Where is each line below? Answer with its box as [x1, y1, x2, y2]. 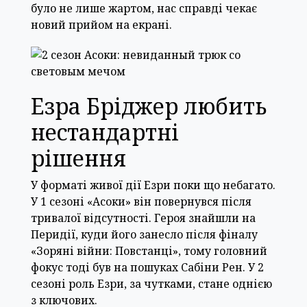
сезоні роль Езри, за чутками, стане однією [31, 275, 272, 291]
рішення [31, 143, 126, 173]
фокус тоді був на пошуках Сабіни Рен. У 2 [31, 259, 264, 275]
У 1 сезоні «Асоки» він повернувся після [31, 193, 251, 209]
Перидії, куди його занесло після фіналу [31, 226, 258, 242]
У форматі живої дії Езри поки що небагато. [31, 177, 275, 193]
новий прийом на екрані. [31, 16, 172, 32]
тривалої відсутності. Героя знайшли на [31, 210, 256, 225]
